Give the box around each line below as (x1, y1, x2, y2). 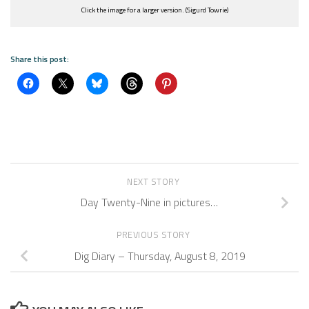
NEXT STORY (127, 175, 182, 189)
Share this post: (10, 52, 69, 66)
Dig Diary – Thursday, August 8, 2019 (74, 247, 246, 264)
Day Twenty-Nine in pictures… (80, 194, 218, 211)
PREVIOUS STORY (117, 228, 192, 242)
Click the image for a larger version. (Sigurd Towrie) (81, 3, 228, 15)
